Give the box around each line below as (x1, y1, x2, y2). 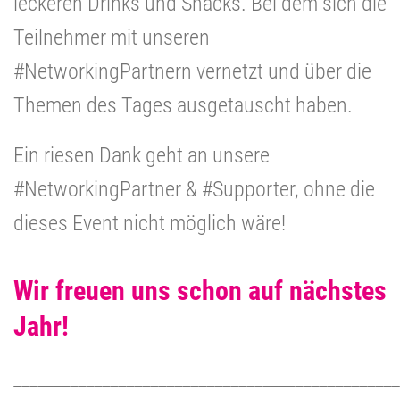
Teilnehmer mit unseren (13, 24, 210, 50)
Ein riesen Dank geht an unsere (13, 142, 270, 168)
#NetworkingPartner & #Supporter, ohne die (13, 176, 375, 202)
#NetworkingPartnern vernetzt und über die (13, 58, 371, 84)
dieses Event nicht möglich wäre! (13, 210, 286, 236)
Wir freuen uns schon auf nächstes (13, 274, 387, 306)
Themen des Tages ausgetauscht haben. (13, 92, 353, 118)
